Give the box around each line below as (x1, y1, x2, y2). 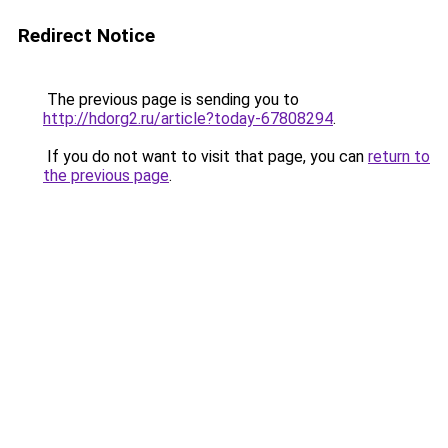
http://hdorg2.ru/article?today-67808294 (43, 109, 333, 128)
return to (368, 147, 430, 166)
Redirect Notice (18, 24, 155, 47)
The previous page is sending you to (43, 90, 299, 109)
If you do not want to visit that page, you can (43, 147, 368, 166)
